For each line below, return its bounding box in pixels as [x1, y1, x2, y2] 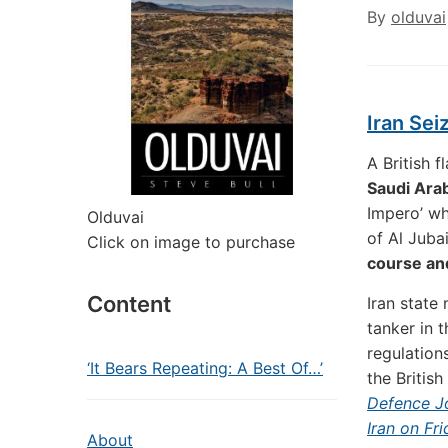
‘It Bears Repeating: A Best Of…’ [87, 358, 323, 378]
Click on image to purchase [87, 232, 295, 252]
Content [87, 291, 171, 317]
